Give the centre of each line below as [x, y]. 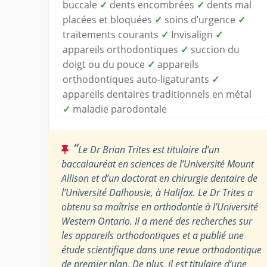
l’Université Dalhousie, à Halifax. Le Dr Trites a [157, 192]
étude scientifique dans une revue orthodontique [162, 249]
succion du [214, 49]
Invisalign [192, 34]
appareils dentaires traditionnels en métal [157, 94]
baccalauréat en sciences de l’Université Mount [158, 164]
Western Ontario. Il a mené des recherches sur [157, 221]
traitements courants [112, 34]
